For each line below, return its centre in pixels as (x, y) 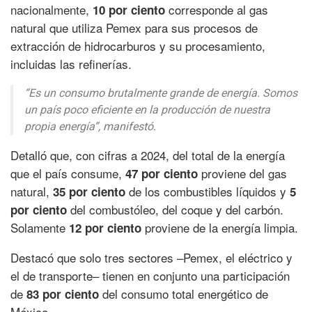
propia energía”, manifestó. (90, 126)
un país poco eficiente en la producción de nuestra (147, 109)
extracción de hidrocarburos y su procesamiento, (138, 45)
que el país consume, (68, 173)
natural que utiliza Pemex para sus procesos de (134, 27)
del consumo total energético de (185, 293)
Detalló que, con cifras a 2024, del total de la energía (148, 155)
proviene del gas (244, 173)
